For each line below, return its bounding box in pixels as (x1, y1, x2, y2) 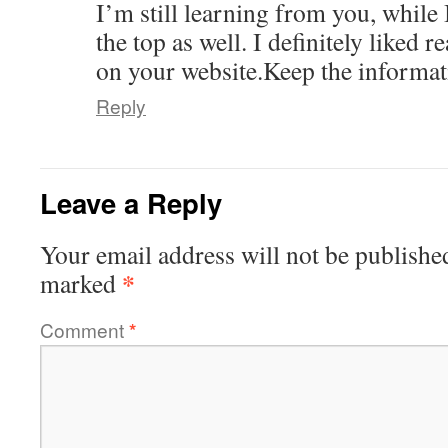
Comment (40, 315, 129, 343)
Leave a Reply (40, 182, 222, 222)
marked (40, 265, 122, 300)
